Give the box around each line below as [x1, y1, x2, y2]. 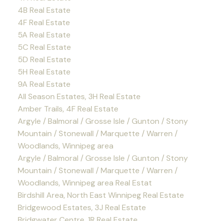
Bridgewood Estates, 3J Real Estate [17, 202, 146, 213]
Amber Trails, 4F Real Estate [17, 104, 118, 114]
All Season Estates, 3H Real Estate [17, 91, 141, 102]
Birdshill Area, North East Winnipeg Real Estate [17, 190, 184, 201]
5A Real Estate [17, 30, 71, 40]
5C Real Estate [17, 42, 71, 53]
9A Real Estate [17, 79, 71, 90]
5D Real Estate [17, 54, 71, 65]
